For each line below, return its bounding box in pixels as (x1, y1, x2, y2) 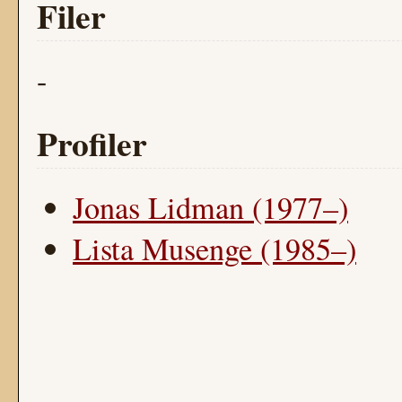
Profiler (37, 118, 147, 168)
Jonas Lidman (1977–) (73, 187, 348, 228)
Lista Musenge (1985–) (73, 228, 356, 269)
